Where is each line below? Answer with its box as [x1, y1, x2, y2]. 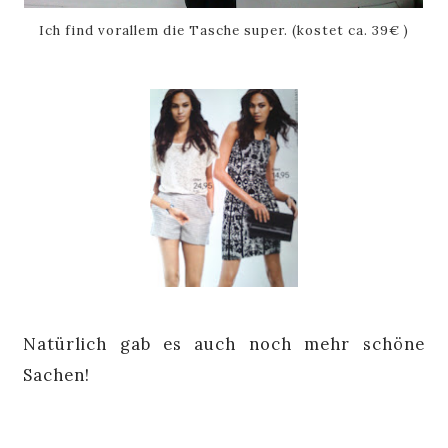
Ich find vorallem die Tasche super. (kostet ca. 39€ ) [38, 22, 409, 40]
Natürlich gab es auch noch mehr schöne [23, 332, 425, 355]
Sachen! [23, 363, 91, 386]
